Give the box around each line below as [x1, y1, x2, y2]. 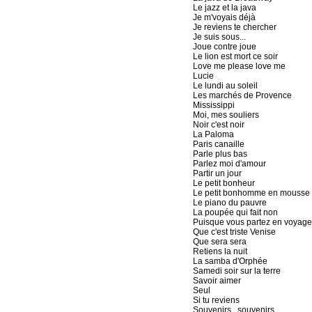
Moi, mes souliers [192, 110, 259, 120]
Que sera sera [192, 237, 247, 247]
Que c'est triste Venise [192, 227, 276, 237]
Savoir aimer [192, 276, 241, 286]
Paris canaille [192, 139, 244, 149]
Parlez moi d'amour [192, 159, 266, 169]
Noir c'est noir [192, 120, 244, 130]
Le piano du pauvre [192, 198, 267, 208]
